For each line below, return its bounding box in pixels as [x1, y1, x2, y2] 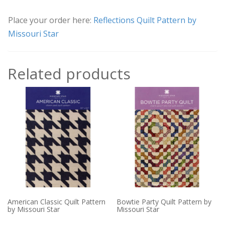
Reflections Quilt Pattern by [93, 14, 196, 26]
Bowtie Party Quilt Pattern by [117, 197, 212, 207]
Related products [8, 63, 131, 84]
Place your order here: [8, 14, 93, 26]
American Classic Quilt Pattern [8, 197, 105, 207]
